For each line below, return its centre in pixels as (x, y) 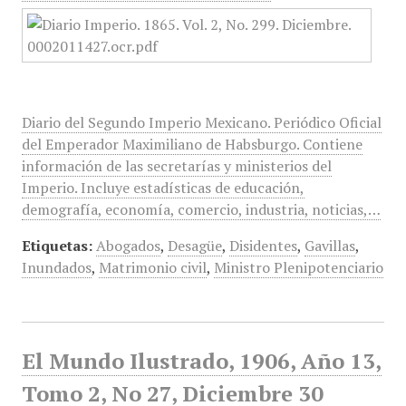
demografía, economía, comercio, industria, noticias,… (201, 209)
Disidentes (263, 246)
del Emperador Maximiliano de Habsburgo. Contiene (192, 144)
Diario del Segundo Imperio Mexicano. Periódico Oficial (201, 122)
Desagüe (194, 246)
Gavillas (329, 246)
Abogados (128, 246)
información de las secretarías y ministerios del (176, 166)
